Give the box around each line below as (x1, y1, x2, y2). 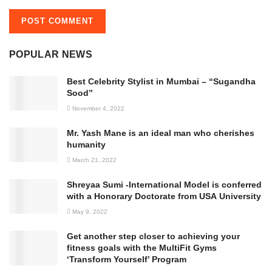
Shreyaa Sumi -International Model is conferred (67, 179, 262, 189)
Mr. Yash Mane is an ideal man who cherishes (67, 127, 254, 138)
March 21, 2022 (70, 156, 117, 163)
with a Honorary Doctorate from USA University (67, 191, 261, 201)
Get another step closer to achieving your (67, 231, 240, 241)
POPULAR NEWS (9, 49, 92, 59)
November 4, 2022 (70, 104, 124, 112)
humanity (67, 139, 106, 149)
